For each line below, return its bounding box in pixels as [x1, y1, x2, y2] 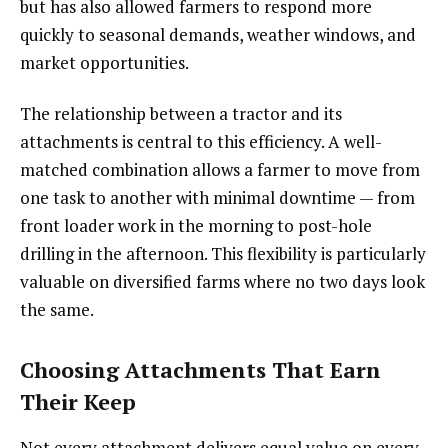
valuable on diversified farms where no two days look [20, 270, 425, 294]
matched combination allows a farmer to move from [20, 158, 420, 182]
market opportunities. [20, 50, 189, 74]
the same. [20, 298, 94, 322]
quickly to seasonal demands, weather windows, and [20, 22, 416, 46]
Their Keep [20, 386, 136, 416]
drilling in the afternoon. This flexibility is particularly [20, 242, 426, 266]
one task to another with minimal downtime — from [20, 186, 415, 210]
